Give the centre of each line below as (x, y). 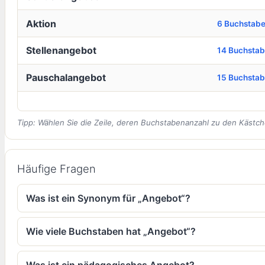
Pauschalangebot (66, 78)
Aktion (41, 23)
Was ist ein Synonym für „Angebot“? (109, 198)
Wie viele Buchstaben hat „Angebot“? (111, 232)
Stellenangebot (61, 51)
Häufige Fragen (56, 168)
